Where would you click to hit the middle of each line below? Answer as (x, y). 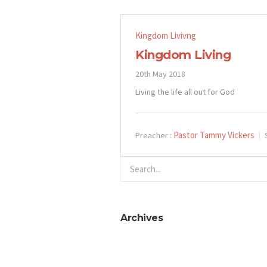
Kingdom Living (183, 55)
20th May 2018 (160, 74)
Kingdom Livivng (166, 35)
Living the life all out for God (185, 92)
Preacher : (153, 135)
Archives (142, 218)
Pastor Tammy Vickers (214, 135)
